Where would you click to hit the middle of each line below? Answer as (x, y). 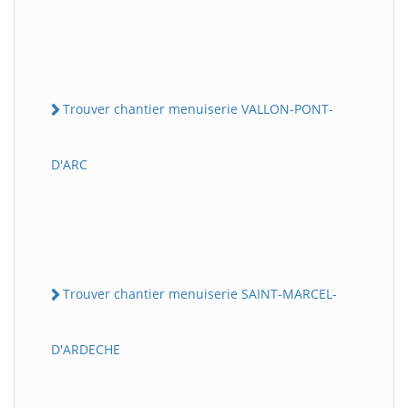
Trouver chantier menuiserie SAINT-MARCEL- (200, 293)
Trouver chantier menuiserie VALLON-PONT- (198, 108)
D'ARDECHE (86, 350)
